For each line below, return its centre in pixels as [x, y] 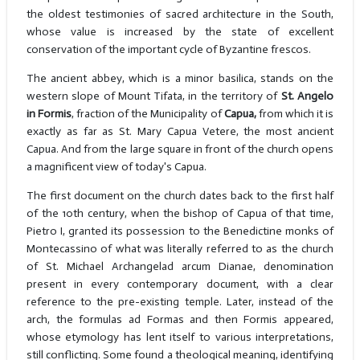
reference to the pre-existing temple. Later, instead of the [180, 302]
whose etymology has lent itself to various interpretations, [180, 337]
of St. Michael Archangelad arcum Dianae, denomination [180, 267]
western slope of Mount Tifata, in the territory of [153, 96]
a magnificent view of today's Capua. [116, 167]
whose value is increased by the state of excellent [180, 32]
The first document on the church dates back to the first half [180, 196]
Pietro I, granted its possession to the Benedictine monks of [180, 231]
